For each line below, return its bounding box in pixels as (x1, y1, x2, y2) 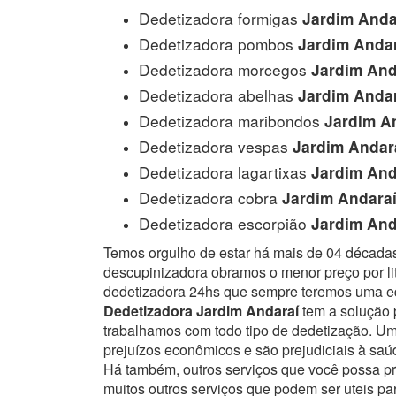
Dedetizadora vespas (139, 134, 288, 157)
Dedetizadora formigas (139, 6, 298, 29)
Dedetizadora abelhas (139, 83, 293, 106)
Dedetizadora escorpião (139, 211, 307, 234)
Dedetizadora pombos (139, 32, 293, 55)
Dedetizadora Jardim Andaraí (103, 300, 299, 321)
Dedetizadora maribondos (139, 109, 320, 132)
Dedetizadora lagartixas (139, 160, 307, 183)
